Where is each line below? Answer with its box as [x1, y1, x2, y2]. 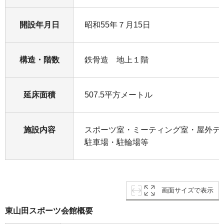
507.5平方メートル [84, 90, 152, 99]
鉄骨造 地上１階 [84, 55, 148, 64]
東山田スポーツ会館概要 [5, 206, 93, 215]
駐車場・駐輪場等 [84, 138, 148, 147]
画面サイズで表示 [161, 186, 213, 194]
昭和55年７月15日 [84, 20, 150, 29]
